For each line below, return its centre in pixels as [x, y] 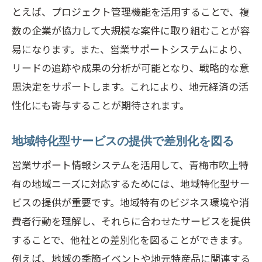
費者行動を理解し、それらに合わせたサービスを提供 [131, 221]
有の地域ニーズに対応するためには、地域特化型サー [131, 183]
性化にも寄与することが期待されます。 [101, 105]
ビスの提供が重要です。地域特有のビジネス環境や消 [130, 202]
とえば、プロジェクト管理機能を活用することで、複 [130, 11]
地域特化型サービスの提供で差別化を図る [123, 141]
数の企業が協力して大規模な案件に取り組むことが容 [131, 30]
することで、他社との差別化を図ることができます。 [130, 239]
